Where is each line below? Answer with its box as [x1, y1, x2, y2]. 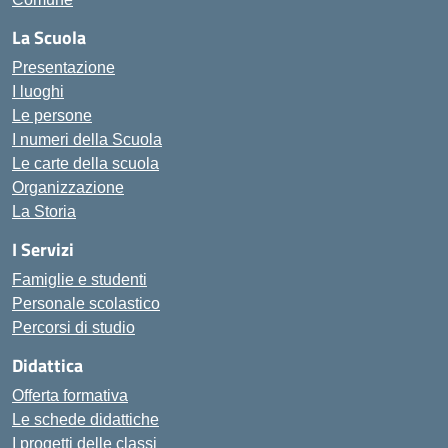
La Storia [12, 203, 76, 220]
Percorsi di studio [12, 319, 135, 336]
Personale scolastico [12, 295, 160, 312]
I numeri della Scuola [12, 131, 162, 148]
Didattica [12, 352, 83, 379]
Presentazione [12, 59, 115, 76]
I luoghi [12, 83, 64, 100]
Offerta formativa [12, 387, 128, 404]
